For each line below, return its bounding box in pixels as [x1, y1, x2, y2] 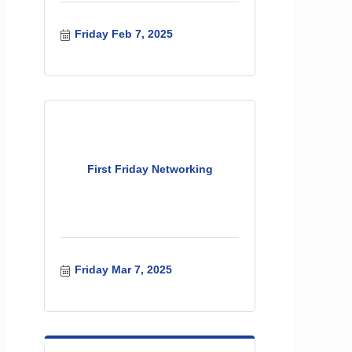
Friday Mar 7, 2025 [74, 263, 172, 277]
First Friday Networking [86, 162, 213, 175]
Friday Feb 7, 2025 [74, 27, 173, 41]
